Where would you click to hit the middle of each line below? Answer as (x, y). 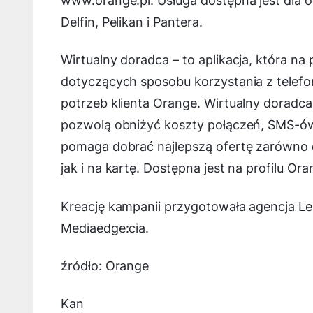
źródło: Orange (105, 265)
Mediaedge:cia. (105, 228)
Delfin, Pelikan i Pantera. (132, 22)
